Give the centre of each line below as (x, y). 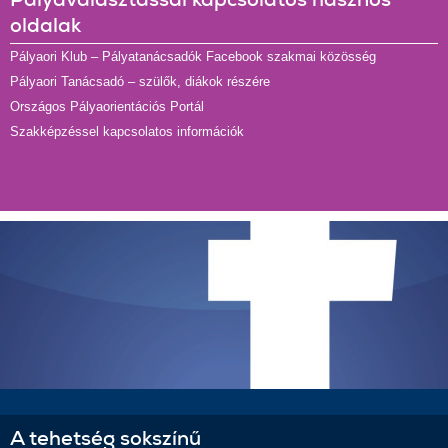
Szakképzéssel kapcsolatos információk (127, 131)
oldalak (45, 25)
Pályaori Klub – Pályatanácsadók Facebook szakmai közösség (193, 56)
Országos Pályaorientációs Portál (107, 106)
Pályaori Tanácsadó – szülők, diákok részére (140, 81)
